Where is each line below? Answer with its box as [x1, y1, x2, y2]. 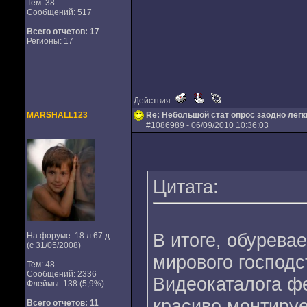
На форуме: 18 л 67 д [26, 231, 110, 241]
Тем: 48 [26, 260, 55, 269]
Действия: [133, 96, 175, 106]
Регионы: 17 [26, 36, 73, 46]
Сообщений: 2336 [26, 269, 97, 279]
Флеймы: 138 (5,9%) [26, 279, 104, 288]
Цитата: [152, 176, 219, 197]
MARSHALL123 [26, 110, 88, 120]
